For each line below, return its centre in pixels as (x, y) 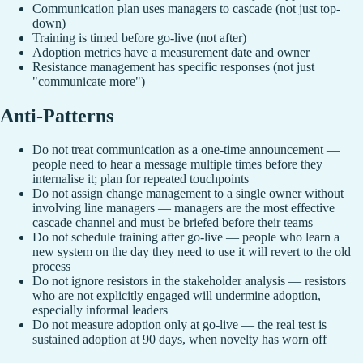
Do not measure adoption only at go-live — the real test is (179, 325)
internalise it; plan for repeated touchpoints (141, 179)
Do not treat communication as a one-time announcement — (186, 150)
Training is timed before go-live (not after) (139, 37)
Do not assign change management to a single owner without (188, 194)
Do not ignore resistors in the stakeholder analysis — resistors (189, 281)
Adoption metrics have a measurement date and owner (171, 52)
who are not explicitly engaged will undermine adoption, (177, 296)
